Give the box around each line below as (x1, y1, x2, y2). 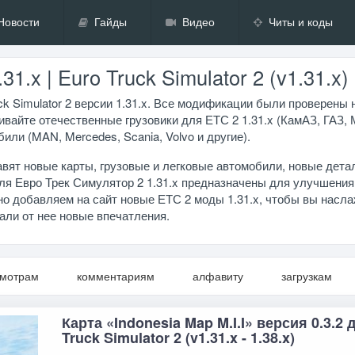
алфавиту (193, 269, 244, 284)
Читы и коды (269, 16, 333, 29)
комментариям (77, 269, 155, 284)
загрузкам (281, 269, 333, 284)
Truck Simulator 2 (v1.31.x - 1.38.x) (62, 326, 296, 348)
